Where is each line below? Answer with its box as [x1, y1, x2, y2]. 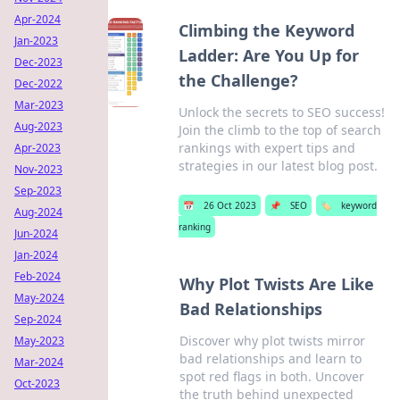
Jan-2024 [14, 247, 58, 262]
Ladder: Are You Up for [179, 45, 360, 66]
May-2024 [14, 290, 64, 305]
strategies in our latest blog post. [179, 157, 379, 174]
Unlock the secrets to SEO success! [179, 104, 386, 121]
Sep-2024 [14, 312, 62, 327]
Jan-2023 [14, 33, 58, 48]
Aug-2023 [14, 119, 62, 134]
